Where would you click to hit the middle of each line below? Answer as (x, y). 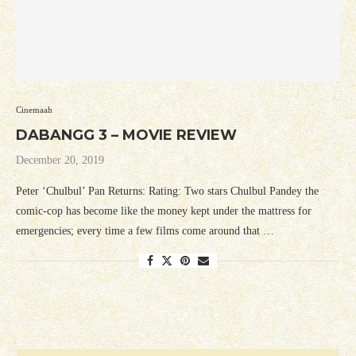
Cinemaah (34, 110)
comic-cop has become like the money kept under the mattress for (164, 211)
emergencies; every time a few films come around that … (145, 231)
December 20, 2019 (60, 161)
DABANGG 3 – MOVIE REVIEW (126, 135)
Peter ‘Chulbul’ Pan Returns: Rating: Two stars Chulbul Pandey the (167, 192)
